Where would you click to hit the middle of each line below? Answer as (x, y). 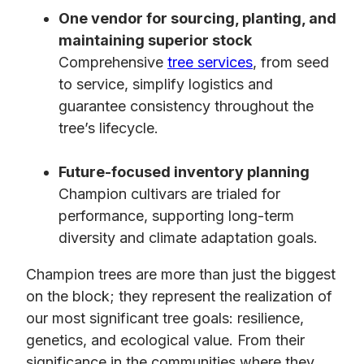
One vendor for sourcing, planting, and (197, 19)
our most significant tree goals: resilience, (165, 318)
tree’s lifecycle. (108, 128)
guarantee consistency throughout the (186, 106)
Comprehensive (113, 63)
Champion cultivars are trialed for (169, 194)
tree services (210, 63)
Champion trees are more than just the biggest (181, 275)
